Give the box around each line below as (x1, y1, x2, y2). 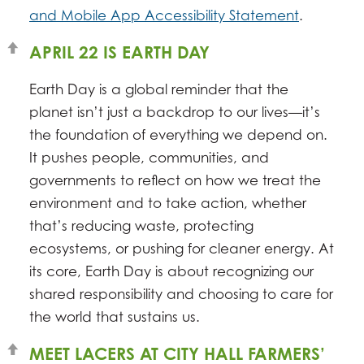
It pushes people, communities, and (29, 149, 269, 167)
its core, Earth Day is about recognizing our (29, 262, 314, 280)
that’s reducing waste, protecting (29, 217, 253, 235)
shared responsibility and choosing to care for (29, 285, 333, 303)
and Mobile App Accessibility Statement (29, 6, 299, 24)
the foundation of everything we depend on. (29, 126, 327, 144)
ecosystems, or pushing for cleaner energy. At (29, 240, 334, 258)
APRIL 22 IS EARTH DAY (29, 41, 210, 63)
